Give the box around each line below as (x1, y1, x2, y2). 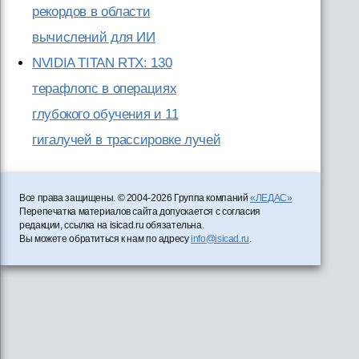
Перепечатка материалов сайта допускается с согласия (19, 206, 260, 217)
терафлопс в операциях (32, 81, 177, 96)
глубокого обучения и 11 (32, 107, 179, 122)
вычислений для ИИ (32, 30, 155, 45)
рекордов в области (32, 4, 151, 19)
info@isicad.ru (191, 233, 249, 244)
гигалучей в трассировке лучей (32, 132, 221, 147)
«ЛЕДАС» (250, 192, 292, 204)
